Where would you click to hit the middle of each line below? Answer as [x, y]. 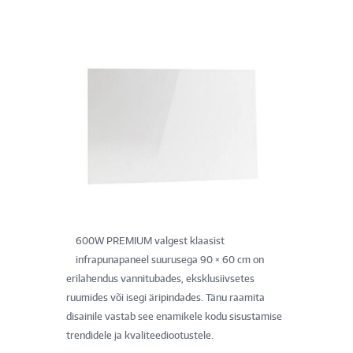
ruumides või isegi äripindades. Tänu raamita [165, 297]
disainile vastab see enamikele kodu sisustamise [174, 316]
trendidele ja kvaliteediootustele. [140, 335]
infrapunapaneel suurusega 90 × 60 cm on [170, 259]
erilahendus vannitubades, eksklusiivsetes [160, 278]
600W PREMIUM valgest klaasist [150, 240]
